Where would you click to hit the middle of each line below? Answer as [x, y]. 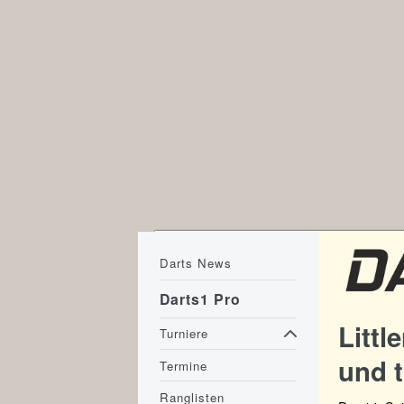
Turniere [184, 334]
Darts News [196, 263]
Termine [184, 365]
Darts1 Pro [201, 299]
